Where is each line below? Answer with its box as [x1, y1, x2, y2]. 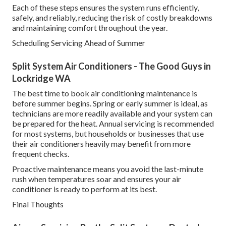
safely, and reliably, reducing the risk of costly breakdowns [12, 13, 212, 23]
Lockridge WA [12, 73, 71, 84]
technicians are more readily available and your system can [12, 108, 212, 119]
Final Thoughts [12, 199, 64, 209]
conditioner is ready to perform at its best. [12, 184, 157, 194]
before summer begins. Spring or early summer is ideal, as [12, 98, 208, 108]
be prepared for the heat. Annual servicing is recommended [12, 119, 214, 129]
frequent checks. [12, 149, 69, 159]
